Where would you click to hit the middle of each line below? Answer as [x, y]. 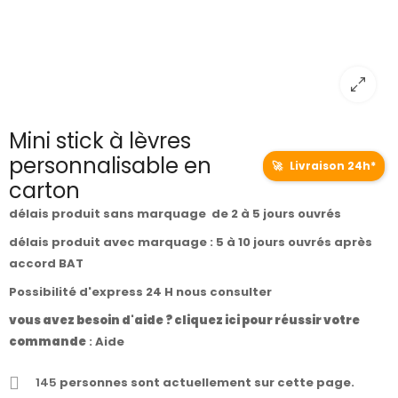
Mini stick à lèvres [100, 141]
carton [44, 191]
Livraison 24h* [331, 166]
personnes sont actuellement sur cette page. [206, 383]
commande [48, 342]
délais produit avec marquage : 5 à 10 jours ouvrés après [191, 243]
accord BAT [46, 264]
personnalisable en [110, 166]
